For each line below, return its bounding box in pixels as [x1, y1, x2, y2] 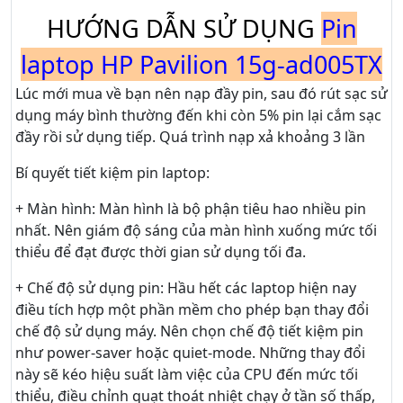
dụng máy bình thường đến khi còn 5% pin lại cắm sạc [15, 105, 381, 126]
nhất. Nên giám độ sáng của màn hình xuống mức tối [15, 220, 377, 241]
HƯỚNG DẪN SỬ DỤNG [46, 12, 315, 46]
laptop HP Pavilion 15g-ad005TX [21, 48, 382, 82]
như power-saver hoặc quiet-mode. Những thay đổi [15, 343, 365, 363]
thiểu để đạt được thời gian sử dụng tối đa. [15, 242, 306, 263]
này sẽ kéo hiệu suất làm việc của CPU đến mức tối [15, 364, 358, 385]
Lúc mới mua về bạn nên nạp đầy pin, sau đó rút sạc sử [15, 84, 388, 104]
